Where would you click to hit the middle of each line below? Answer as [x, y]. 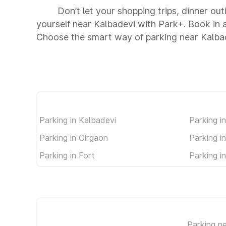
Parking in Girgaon [74, 137]
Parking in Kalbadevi [78, 120]
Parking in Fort [67, 155]
